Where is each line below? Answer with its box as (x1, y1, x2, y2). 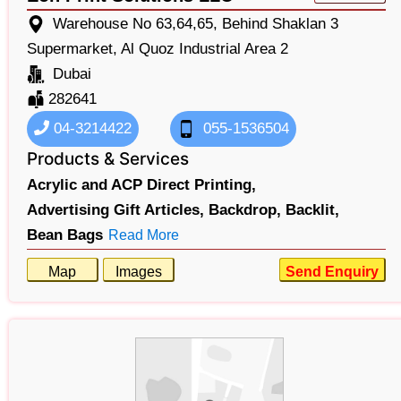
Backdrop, (209, 200, 281, 218)
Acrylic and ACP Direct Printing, (27, 175, 256, 193)
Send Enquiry (285, 263, 379, 279)
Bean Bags (27, 226, 103, 243)
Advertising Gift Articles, (27, 200, 204, 218)
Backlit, (286, 200, 339, 218)
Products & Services (27, 148, 189, 169)
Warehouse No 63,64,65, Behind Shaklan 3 (53, 14, 338, 32)
